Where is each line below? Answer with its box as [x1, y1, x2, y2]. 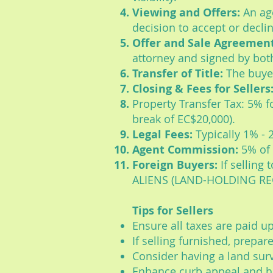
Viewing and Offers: [132, 5, 240, 20]
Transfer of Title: [132, 66, 223, 81]
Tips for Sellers [132, 203, 213, 218]
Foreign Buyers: [132, 157, 218, 172]
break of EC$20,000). [132, 112, 235, 126]
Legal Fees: [132, 127, 196, 142]
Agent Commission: [132, 142, 241, 157]
